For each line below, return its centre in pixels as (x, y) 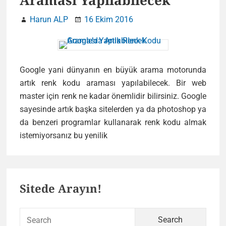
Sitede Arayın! (61, 188)
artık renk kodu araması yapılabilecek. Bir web (113, 83)
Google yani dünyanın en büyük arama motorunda (113, 70)
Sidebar (32, 200)
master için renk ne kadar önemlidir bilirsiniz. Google (113, 96)
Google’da (129, 135)
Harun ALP (49, 19)
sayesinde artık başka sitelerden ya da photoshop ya (113, 109)
